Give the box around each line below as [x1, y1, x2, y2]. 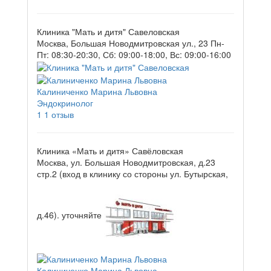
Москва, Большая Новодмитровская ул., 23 [37, 37, 208, 50]
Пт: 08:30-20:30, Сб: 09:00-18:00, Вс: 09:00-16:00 [37, 48, 231, 61]
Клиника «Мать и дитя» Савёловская [37, 145, 183, 157]
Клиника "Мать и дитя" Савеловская [37, 25, 180, 38]
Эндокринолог [37, 97, 93, 109]
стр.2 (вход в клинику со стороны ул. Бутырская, [37, 168, 228, 180]
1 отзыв [44, 108, 74, 121]
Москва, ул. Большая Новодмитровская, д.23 [37, 156, 215, 169]
